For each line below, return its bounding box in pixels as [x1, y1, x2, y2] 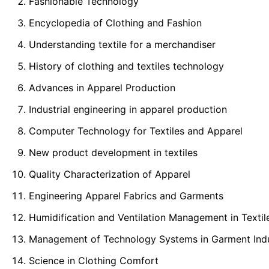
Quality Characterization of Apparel [29, 168, 190, 180]
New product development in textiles [29, 146, 198, 159]
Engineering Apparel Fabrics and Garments [29, 189, 223, 202]
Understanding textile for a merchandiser [29, 38, 216, 50]
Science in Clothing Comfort [29, 254, 159, 267]
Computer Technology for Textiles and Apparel [29, 124, 243, 137]
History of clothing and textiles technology [29, 59, 224, 72]
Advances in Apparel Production [29, 81, 175, 94]
